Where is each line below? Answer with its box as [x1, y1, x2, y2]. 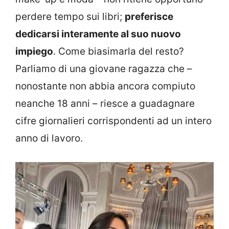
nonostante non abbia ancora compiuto [15, 80, 195, 93]
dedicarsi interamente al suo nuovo [15, 28, 181, 40]
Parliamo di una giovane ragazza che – [15, 63, 192, 75]
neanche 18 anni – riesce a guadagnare [15, 98, 195, 110]
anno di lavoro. [15, 132, 83, 145]
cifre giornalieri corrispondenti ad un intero [15, 115, 212, 127]
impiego [15, 45, 53, 58]
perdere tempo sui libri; [15, 11, 125, 23]
